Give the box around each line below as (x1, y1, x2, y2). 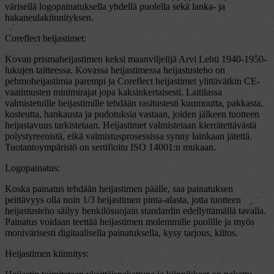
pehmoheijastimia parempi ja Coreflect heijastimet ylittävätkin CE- (5, 76, 260, 86)
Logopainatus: (5, 163, 60, 173)
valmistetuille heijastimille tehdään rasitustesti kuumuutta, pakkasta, (5, 98, 263, 108)
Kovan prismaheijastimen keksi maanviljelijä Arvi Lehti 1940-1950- (5, 54, 267, 64)
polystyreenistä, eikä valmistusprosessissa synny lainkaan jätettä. (5, 131, 252, 141)
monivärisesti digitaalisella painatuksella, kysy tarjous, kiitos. (5, 228, 238, 238)
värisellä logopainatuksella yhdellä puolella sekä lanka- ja (5, 1, 225, 12)
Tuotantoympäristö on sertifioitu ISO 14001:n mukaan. (5, 142, 216, 152)
